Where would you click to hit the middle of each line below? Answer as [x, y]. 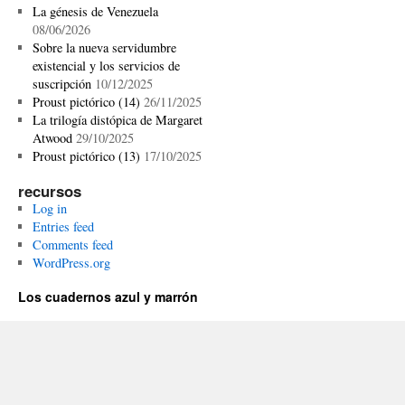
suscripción [61, 84]
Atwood [52, 138]
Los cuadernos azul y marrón [108, 297]
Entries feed [63, 226]
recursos [50, 191]
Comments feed [72, 245]
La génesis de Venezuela [95, 11]
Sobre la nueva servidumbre [104, 47]
